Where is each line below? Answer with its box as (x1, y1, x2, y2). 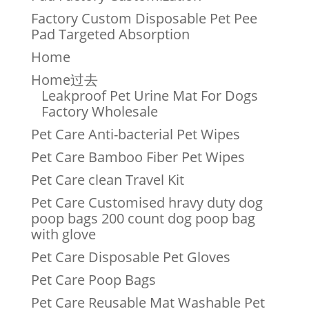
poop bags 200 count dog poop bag (30, 209, 255, 228)
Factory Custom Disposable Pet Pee (30, 9, 257, 28)
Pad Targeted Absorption (30, 25, 190, 43)
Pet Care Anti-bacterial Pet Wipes (30, 125, 240, 143)
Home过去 (30, 70, 98, 89)
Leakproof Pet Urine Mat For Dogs (41, 86, 258, 105)
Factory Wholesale (41, 102, 158, 121)
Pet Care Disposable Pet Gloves (30, 248, 230, 266)
